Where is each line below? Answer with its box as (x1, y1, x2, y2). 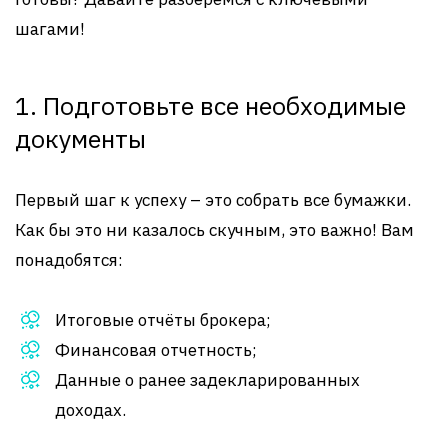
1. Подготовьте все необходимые (15, 89, 406, 122)
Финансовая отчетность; (55, 339, 257, 361)
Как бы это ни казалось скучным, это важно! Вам (15, 219, 414, 241)
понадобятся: (15, 249, 123, 271)
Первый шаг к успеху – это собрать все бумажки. (15, 189, 411, 211)
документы (15, 122, 146, 155)
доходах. (55, 399, 126, 421)
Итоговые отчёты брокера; (55, 309, 271, 331)
